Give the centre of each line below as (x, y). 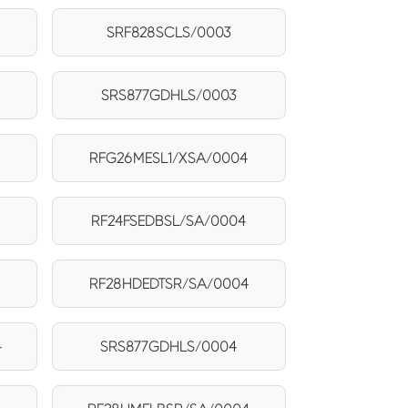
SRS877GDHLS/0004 (169, 346)
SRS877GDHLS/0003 (168, 95)
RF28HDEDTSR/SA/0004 (168, 283)
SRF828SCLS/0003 (168, 32)
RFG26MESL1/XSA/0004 (169, 158)
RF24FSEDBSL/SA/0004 (169, 220)
